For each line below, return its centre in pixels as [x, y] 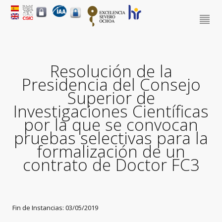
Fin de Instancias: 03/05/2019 [55, 208]
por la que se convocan [111, 125]
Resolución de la [111, 71]
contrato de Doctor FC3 [111, 165]
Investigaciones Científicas [111, 111]
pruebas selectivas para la [111, 138]
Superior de [111, 98]
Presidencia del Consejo [111, 84]
